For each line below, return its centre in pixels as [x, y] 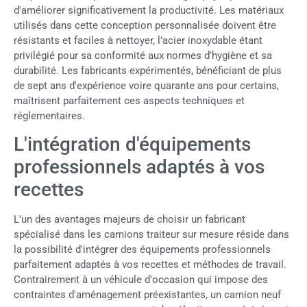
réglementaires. [49, 116]
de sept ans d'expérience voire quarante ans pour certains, [146, 86]
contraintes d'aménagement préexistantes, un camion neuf [147, 295]
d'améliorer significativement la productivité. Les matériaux [149, 11]
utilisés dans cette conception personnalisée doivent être [145, 26]
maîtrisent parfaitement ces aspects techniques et [129, 101]
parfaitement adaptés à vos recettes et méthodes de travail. [150, 265]
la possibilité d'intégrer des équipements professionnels [142, 250]
